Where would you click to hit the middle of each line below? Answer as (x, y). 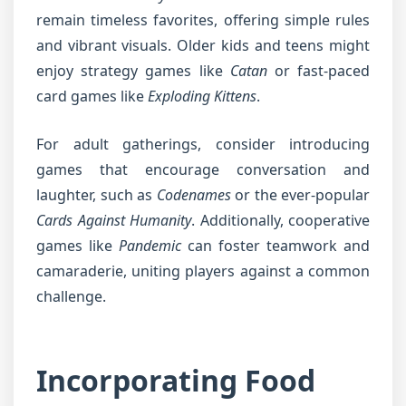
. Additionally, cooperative (280, 220)
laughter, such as (97, 195)
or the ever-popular (300, 195)
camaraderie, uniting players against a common (203, 271)
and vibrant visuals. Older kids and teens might (203, 45)
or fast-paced (319, 71)
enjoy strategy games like (133, 71)
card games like (92, 96)
